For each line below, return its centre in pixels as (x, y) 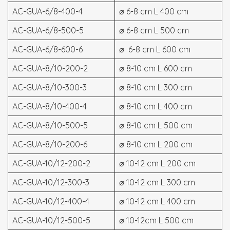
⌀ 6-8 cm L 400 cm (154, 11)
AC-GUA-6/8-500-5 (48, 30)
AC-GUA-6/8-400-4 (47, 11)
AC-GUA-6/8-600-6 (47, 49)
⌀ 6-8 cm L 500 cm (154, 30)
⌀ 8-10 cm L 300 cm (156, 87)
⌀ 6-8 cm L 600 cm (155, 49)
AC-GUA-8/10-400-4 (50, 106)
